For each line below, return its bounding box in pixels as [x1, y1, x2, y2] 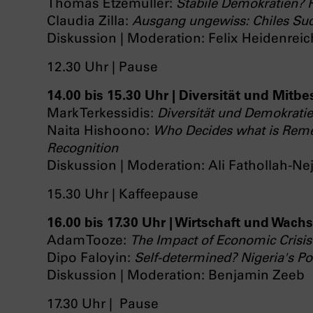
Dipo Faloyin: [47, 249, 134, 266]
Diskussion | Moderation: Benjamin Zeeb [47, 267, 305, 284]
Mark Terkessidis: [47, 105, 157, 122]
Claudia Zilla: [47, 13, 132, 29]
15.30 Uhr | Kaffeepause [47, 186, 198, 203]
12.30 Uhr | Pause [47, 59, 158, 75]
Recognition [47, 140, 118, 156]
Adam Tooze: [47, 232, 130, 249]
